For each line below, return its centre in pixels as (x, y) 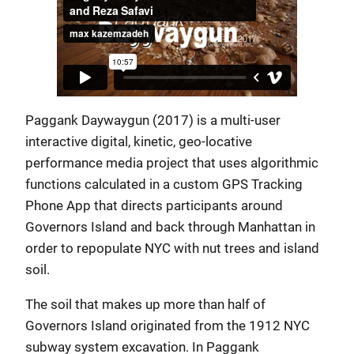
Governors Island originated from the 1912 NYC (168, 326)
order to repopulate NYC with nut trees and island (172, 249)
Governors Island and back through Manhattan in (170, 227)
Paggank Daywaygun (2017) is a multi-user (153, 121)
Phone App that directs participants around (154, 206)
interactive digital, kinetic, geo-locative (139, 142)
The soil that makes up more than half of (145, 305)
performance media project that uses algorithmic (172, 163)
